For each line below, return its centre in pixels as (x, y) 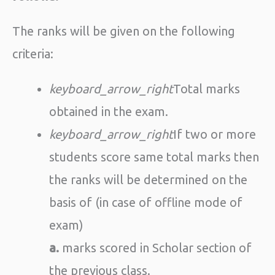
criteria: (33, 54)
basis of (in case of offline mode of (146, 203)
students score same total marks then (154, 157)
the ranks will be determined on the (148, 180)
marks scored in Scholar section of (155, 248)
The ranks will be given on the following (124, 31)
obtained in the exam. (109, 112)
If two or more (215, 134)
